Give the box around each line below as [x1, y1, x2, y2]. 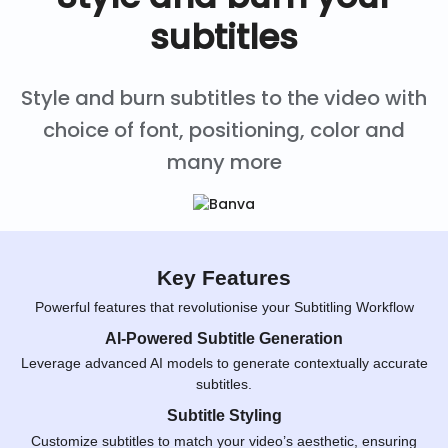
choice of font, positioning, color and [43, 116, 405, 145]
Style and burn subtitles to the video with [21, 84, 427, 113]
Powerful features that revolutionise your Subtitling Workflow [34, 298, 414, 315]
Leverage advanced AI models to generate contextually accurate [20, 355, 428, 372]
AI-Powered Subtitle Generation [105, 329, 343, 347]
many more [166, 148, 282, 177]
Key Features [157, 265, 291, 289]
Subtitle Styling [166, 406, 282, 425]
